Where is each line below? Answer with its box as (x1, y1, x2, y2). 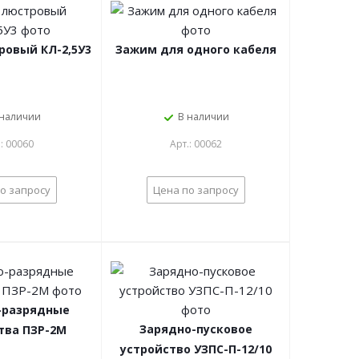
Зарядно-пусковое (139, 321, 252, 337)
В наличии (178, 110, 229, 123)
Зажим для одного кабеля (115, 42, 276, 57)
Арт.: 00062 (169, 137, 222, 151)
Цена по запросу (152, 183, 239, 197)
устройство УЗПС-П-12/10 (119, 341, 272, 357)
